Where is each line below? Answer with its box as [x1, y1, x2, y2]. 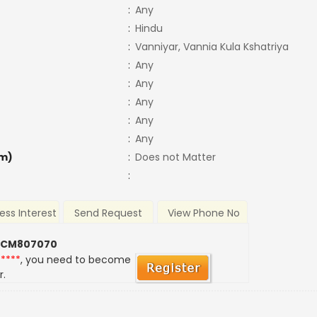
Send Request [74, 206, 143, 221]
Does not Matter [134, 150, 216, 164]
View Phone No [167, 206, 240, 221]
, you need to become [21, 253, 132, 267]
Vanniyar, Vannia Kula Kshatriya [134, 40, 289, 54]
